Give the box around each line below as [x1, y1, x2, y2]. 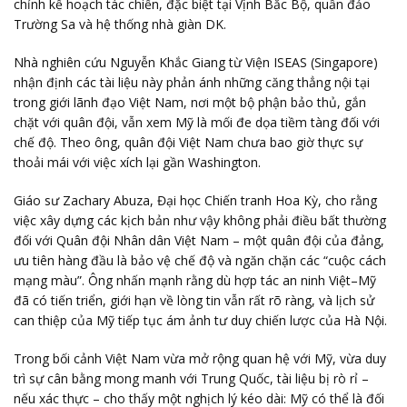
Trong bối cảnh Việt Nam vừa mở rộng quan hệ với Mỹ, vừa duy [14, 350, 386, 367]
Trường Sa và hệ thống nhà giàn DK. [14, 15, 226, 33]
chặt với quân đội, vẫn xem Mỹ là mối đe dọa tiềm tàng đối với [14, 114, 380, 131]
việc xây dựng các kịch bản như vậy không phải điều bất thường [14, 212, 386, 229]
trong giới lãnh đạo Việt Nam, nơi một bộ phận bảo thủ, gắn [14, 94, 366, 111]
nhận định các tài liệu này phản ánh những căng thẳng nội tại [14, 74, 370, 91]
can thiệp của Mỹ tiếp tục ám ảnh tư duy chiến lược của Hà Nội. [14, 312, 387, 329]
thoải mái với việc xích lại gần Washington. [14, 154, 261, 171]
